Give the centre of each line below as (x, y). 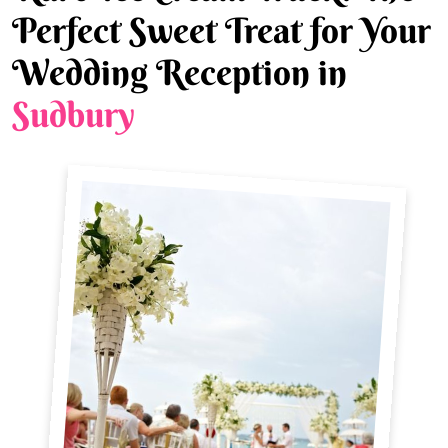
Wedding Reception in (179, 72)
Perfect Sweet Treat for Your (221, 30)
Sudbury (73, 114)
